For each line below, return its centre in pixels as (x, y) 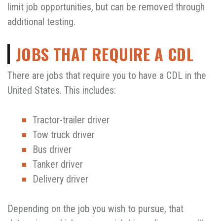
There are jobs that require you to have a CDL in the (107, 75)
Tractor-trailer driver (71, 120)
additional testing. (41, 21)
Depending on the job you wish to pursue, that (95, 208)
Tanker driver (58, 164)
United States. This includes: (62, 90)
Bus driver (52, 149)
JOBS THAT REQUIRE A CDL (105, 54)
